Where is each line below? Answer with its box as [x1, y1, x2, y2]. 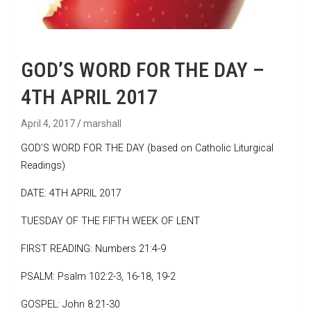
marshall [83, 117, 121, 129]
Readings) [21, 159, 65, 171]
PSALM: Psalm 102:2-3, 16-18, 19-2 [21, 270, 176, 283]
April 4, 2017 [21, 117, 75, 129]
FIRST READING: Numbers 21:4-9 [21, 242, 166, 255]
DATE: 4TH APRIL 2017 [21, 187, 121, 199]
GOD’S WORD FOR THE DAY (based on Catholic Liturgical [21, 142, 274, 154]
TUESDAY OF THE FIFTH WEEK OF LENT [21, 215, 200, 227]
